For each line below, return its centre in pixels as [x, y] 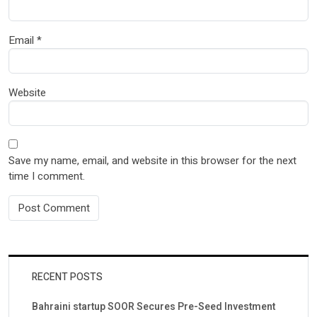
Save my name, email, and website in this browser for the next [152, 160]
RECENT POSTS [67, 277]
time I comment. [47, 176]
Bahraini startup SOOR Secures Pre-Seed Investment [154, 306]
